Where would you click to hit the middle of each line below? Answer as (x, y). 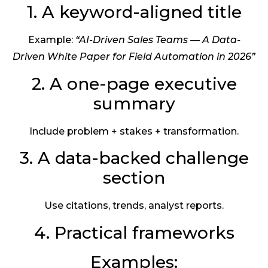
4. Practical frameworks (134, 232)
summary (134, 103)
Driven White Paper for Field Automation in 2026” (134, 57)
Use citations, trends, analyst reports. (134, 206)
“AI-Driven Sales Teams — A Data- (158, 40)
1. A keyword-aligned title (134, 12)
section (134, 178)
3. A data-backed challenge (134, 158)
